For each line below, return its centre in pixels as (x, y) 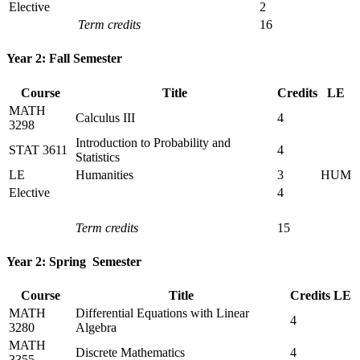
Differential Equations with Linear (162, 313)
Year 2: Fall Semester (64, 59)
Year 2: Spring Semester (74, 261)
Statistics (98, 157)
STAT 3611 (38, 149)
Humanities (104, 174)
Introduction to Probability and (153, 142)
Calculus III (105, 117)
